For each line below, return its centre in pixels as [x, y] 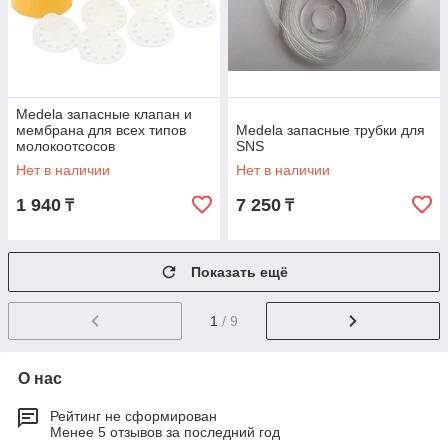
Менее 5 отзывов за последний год [165, 432]
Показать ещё [239, 272]
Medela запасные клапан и [104, 114]
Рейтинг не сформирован [133, 416]
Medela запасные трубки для [330, 130]
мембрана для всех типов [101, 130]
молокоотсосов [65, 146]
